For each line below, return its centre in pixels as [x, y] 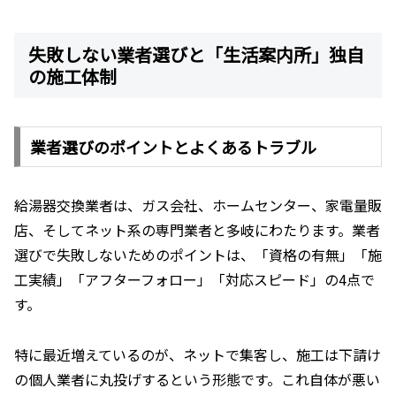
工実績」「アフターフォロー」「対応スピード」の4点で [194, 280]
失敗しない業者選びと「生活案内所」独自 [196, 54]
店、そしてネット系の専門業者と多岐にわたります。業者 [197, 230]
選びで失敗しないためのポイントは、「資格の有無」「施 [198, 255]
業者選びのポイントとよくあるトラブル [173, 147]
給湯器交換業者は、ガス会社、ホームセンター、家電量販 [198, 206]
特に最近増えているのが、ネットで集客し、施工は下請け [198, 354]
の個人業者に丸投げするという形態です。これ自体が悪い [197, 379]
